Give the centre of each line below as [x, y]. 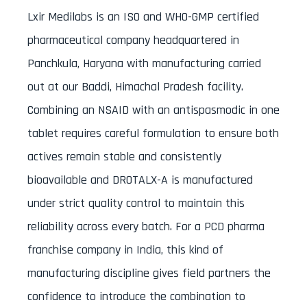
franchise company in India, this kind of [125, 249]
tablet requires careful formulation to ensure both [153, 133]
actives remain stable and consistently [124, 156]
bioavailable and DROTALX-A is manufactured [140, 180]
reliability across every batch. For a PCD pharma [146, 226]
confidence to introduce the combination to [136, 296]
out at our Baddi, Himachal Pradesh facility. [135, 86]
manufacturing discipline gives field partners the [149, 273]
